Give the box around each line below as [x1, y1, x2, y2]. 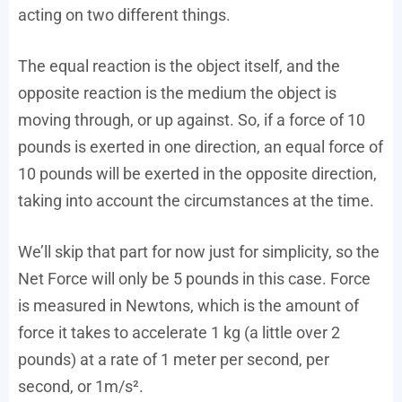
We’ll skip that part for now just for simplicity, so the [18, 242, 380, 262]
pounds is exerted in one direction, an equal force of [18, 137, 383, 157]
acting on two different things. [18, 5, 231, 25]
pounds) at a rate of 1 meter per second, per [18, 350, 329, 370]
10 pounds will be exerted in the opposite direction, [18, 164, 377, 184]
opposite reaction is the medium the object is [18, 83, 336, 103]
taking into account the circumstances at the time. [18, 191, 374, 211]
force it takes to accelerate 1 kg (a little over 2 [18, 323, 340, 343]
